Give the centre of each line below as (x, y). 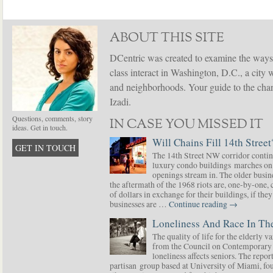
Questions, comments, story (52, 118)
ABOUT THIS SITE (167, 38)
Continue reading (199, 204)
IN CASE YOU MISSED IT (186, 125)
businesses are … (139, 204)
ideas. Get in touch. (40, 127)
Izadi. (120, 102)
